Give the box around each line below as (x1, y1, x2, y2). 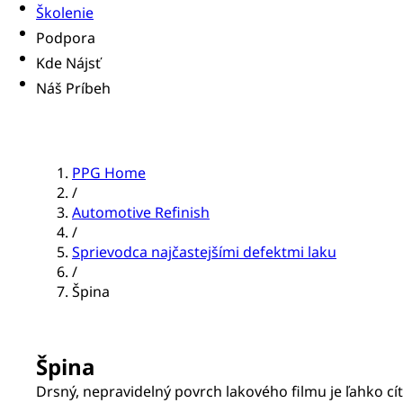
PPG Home (72, 163, 146, 184)
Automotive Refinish (72, 202, 210, 223)
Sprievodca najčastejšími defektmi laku (72, 242, 336, 263)
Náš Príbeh (36, 78, 111, 99)
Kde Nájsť (36, 53, 101, 74)
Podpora (36, 28, 95, 49)
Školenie (36, 3, 94, 23)
